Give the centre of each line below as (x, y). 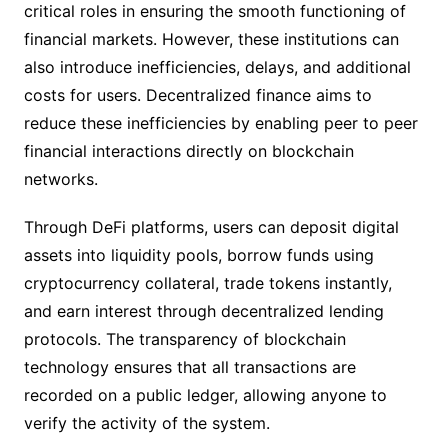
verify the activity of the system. (146, 423)
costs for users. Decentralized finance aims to (197, 95)
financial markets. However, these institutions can (211, 39)
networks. (60, 179)
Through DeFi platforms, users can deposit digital (211, 227)
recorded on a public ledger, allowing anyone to (205, 395)
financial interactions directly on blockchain (188, 151)
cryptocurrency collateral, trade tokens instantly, (207, 283)
